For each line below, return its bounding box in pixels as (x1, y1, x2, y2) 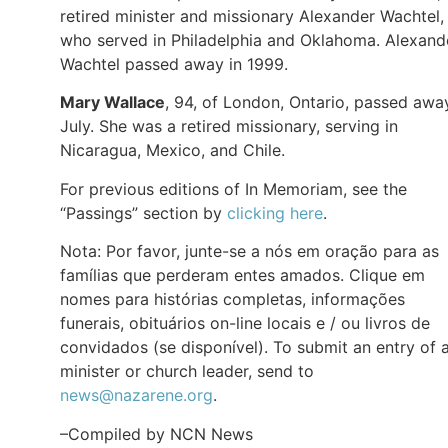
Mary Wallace (60, 92, 165, 113)
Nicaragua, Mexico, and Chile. (60, 140, 285, 161)
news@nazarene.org (60, 385, 213, 406)
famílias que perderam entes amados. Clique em (60, 265, 425, 286)
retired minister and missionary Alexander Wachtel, (60, 5, 444, 26)
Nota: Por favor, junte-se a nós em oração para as (60, 241, 439, 262)
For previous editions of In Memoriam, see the (60, 178, 407, 199)
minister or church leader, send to (60, 361, 314, 382)
